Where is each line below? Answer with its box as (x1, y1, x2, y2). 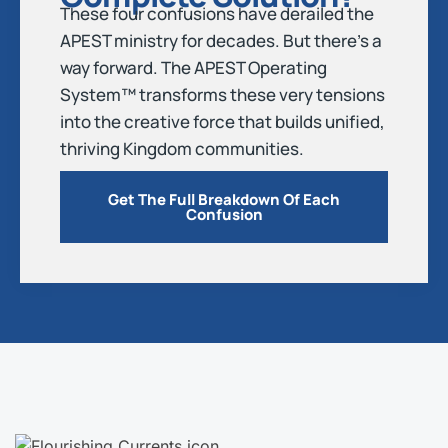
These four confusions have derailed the (60, 2, 374, 25)
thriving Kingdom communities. (60, 137, 304, 160)
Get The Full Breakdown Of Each (108, 189, 340, 210)
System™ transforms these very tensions (60, 83, 385, 106)
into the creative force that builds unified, (60, 110, 385, 133)
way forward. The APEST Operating (60, 56, 327, 79)
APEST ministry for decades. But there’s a (60, 29, 382, 52)
